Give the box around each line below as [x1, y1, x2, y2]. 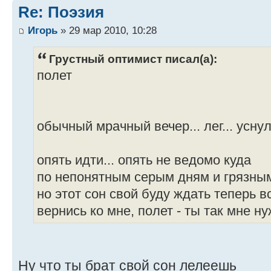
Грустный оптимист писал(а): [49, 52, 217, 66]
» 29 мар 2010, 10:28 [57, 24, 157, 36]
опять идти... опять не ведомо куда [37, 153, 251, 168]
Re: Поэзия [18, 3, 104, 22]
